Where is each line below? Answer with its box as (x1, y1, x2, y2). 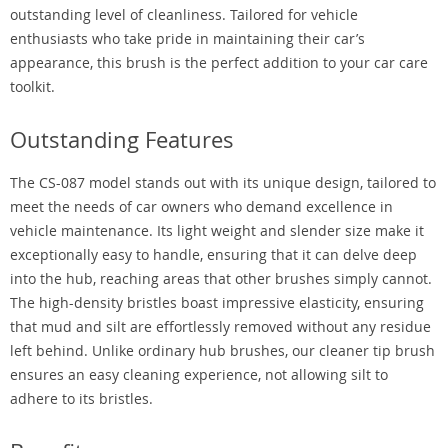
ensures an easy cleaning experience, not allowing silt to (10, 365, 388, 384)
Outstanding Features (10, 125, 234, 154)
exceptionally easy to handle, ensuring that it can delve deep (10, 245, 417, 264)
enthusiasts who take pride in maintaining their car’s (10, 29, 365, 48)
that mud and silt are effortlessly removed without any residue (10, 317, 431, 336)
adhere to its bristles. (10, 389, 153, 408)
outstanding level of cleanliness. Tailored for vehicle (10, 5, 358, 24)
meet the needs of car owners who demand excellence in (10, 197, 393, 216)
